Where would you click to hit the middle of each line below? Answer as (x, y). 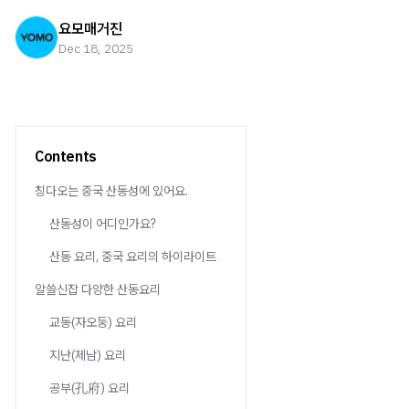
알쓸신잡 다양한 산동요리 (98, 289)
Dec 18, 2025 (96, 48)
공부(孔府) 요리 (89, 388)
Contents (66, 156)
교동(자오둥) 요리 (93, 322)
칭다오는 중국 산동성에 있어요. (111, 191)
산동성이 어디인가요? (103, 224)
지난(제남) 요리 (88, 355)
